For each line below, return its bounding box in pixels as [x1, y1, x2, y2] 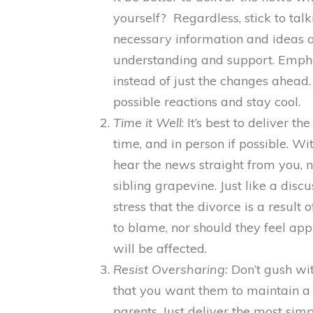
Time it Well [113, 115, 182, 131]
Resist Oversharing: [113, 261, 228, 277]
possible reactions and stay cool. [113, 94, 300, 110]
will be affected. [113, 240, 207, 256]
